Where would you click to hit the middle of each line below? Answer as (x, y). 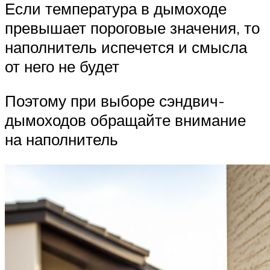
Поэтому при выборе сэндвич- (115, 101)
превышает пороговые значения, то (132, 27)
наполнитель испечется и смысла (126, 47)
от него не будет (62, 66)
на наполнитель (61, 140)
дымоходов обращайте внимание (125, 120)
